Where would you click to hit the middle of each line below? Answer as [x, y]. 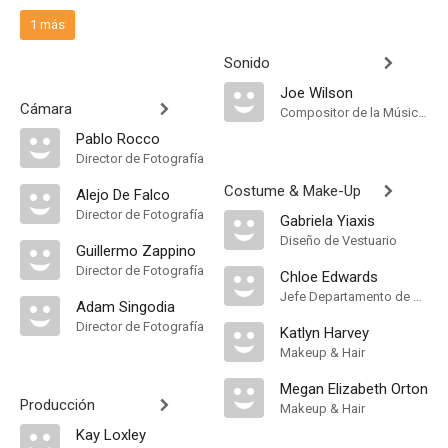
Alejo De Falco [123, 195]
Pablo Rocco [118, 139]
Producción [57, 405]
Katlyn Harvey [324, 333]
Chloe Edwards [329, 277]
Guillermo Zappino [136, 251]
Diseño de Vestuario [338, 240]
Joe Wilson [316, 93]
